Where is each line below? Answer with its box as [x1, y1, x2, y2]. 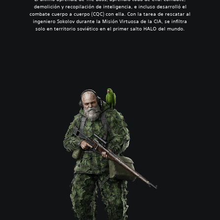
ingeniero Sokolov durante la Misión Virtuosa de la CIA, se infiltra [33, 18, 188, 26]
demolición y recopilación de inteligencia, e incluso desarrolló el [33, 3, 187, 11]
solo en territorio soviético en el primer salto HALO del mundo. [35, 25, 185, 33]
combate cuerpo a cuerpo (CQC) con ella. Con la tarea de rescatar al [29, 10, 191, 18]
